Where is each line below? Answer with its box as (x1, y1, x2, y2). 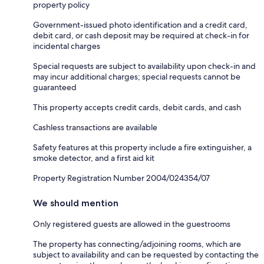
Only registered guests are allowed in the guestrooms (33, 219, 230, 230)
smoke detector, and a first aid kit (33, 153, 154, 164)
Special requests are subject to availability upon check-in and (33, 61, 256, 72)
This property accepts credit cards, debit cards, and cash (33, 102, 241, 113)
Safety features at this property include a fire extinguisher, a (33, 142, 252, 153)
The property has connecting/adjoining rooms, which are (33, 239, 241, 250)
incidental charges (33, 41, 100, 52)
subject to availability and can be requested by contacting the (33, 249, 259, 260)
